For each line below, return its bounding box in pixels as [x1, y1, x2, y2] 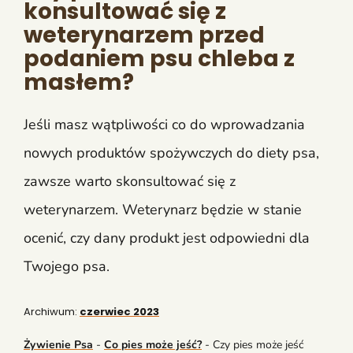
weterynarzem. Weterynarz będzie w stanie [24, 199, 302, 219]
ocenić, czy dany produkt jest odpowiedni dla [24, 228, 310, 247]
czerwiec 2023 [80, 303, 159, 319]
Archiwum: [24, 303, 80, 319]
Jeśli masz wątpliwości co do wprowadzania [24, 114, 305, 134]
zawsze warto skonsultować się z [24, 171, 236, 191]
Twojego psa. [24, 256, 110, 276]
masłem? [24, 66, 134, 98]
